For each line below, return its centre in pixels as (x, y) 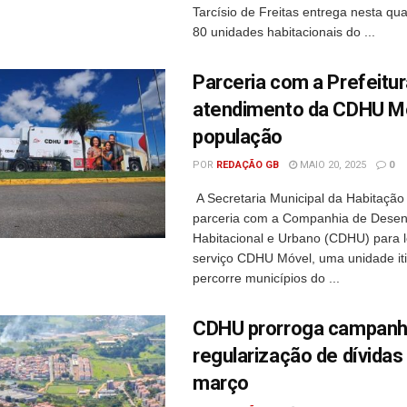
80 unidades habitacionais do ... (284, 32)
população (238, 137)
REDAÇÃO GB (248, 165)
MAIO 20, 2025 (332, 165)
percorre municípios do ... (266, 278)
